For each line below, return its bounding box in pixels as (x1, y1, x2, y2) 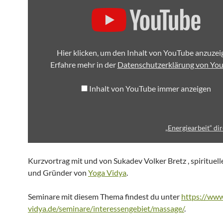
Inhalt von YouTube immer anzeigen (89, 84, 211, 93)
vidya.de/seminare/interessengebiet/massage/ (28, 204, 184, 213)
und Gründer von (28, 168, 88, 177)
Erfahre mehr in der (50, 60, 117, 69)
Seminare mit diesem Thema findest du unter (28, 192, 181, 201)
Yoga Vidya (88, 168, 126, 177)
